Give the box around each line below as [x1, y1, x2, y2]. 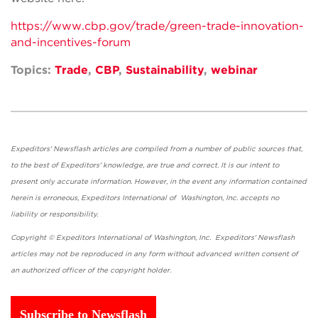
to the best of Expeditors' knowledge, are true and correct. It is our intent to [11, 160, 279, 169]
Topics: [11, 63, 55, 77]
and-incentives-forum [11, 35, 131, 49]
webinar [211, 63, 258, 77]
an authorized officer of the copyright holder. [11, 265, 182, 274]
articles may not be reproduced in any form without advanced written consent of [11, 249, 298, 258]
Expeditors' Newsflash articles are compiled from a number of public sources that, [11, 144, 302, 153]
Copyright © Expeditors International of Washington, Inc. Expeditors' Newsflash [11, 233, 295, 241]
